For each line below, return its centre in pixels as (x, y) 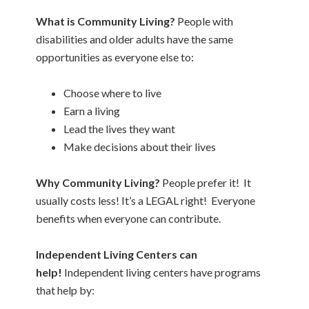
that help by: (66, 290)
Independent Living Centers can (117, 255)
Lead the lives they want (120, 129)
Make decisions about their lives (140, 147)
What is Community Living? (106, 21)
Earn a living (92, 111)
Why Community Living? (99, 183)
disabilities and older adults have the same (135, 39)
